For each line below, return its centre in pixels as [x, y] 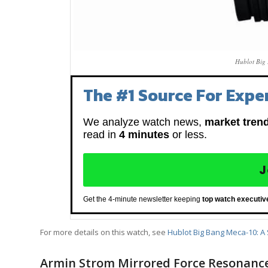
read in [101, 135]
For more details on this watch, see [104, 232]
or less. [188, 135]
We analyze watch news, [144, 122]
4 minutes [144, 135]
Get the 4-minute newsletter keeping [142, 200]
